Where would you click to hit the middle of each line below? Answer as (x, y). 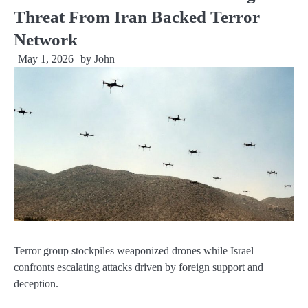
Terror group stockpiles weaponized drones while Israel (134, 251)
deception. (36, 284)
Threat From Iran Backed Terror (137, 17)
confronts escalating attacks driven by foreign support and (139, 267)
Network (46, 40)
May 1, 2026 (46, 59)
